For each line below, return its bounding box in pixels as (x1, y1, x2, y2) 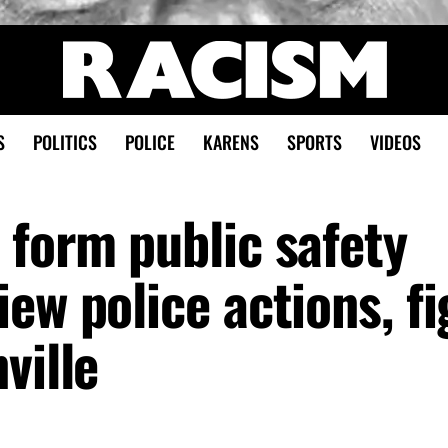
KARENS (202, 129, 259, 155)
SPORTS (286, 129, 342, 155)
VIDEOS (369, 129, 421, 155)
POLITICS (32, 129, 97, 155)
